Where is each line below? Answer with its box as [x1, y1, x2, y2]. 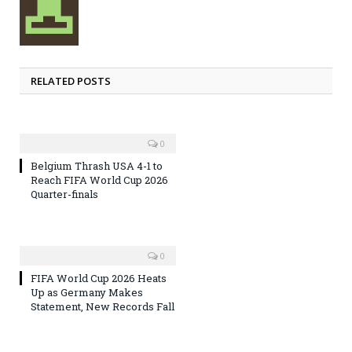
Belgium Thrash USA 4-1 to [31, 159, 163, 174]
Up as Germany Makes [31, 285, 143, 300]
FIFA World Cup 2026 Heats [31, 271, 167, 286]
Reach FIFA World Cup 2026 [31, 173, 168, 188]
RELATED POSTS [31, 74, 111, 89]
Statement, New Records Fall [31, 299, 174, 314]
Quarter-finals [31, 187, 98, 202]
